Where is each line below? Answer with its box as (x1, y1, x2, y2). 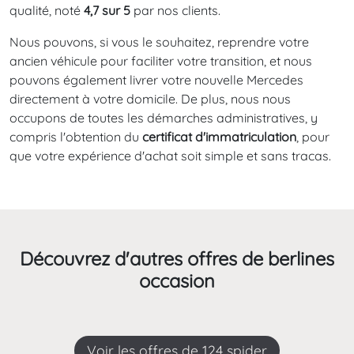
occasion (139, 269, 215, 293)
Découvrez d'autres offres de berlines (20, 247, 334, 271)
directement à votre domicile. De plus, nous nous (9, 91, 291, 107)
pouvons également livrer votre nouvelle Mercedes (9, 72, 303, 88)
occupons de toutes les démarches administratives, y (9, 110, 318, 126)
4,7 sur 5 (84, 2, 130, 19)
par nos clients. (130, 2, 220, 19)
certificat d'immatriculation (142, 129, 296, 145)
